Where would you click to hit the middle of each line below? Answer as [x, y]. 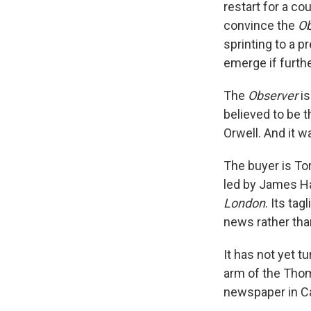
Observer [273, 96]
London [244, 203]
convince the [261, 26]
